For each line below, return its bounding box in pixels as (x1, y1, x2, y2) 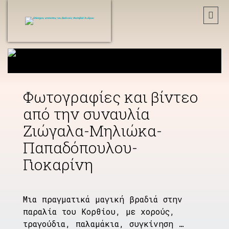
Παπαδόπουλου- (23, 138, 138, 157)
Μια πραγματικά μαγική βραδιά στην (23, 194, 182, 204)
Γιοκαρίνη (23, 154, 93, 174)
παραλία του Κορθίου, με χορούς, (23, 206, 175, 217)
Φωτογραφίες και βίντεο (23, 87, 198, 107)
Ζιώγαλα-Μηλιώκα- (23, 121, 162, 141)
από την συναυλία (23, 104, 150, 124)
